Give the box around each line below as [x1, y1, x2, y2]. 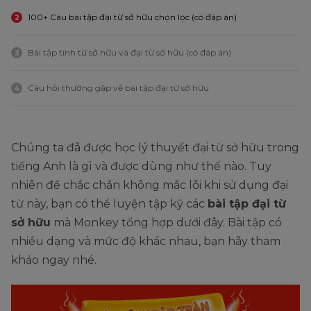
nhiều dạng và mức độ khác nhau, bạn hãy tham [11, 235, 280, 248]
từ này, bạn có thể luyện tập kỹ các [11, 197, 208, 210]
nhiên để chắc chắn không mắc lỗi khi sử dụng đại [11, 178, 288, 192]
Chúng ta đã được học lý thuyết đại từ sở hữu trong [11, 141, 299, 154]
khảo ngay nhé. [11, 253, 96, 267]
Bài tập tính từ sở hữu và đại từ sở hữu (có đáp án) [28, 47, 231, 58]
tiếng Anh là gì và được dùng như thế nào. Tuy [11, 160, 271, 173]
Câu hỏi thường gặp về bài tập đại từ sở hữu [28, 83, 209, 93]
